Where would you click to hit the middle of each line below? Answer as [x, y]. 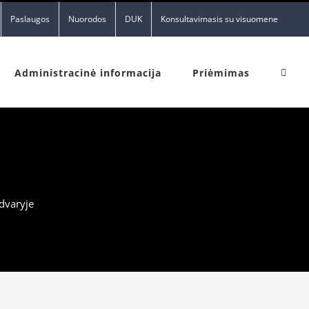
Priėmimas [221, 73]
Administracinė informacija [88, 73]
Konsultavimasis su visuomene [219, 19]
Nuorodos [87, 19]
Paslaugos [30, 19]
